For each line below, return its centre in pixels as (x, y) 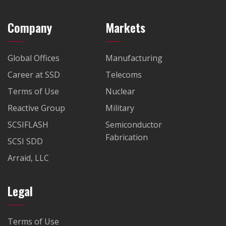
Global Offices (34, 58)
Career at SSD (34, 75)
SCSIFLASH (28, 125)
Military (120, 108)
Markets (125, 27)
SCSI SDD (25, 141)
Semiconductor (134, 125)
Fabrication (127, 137)
